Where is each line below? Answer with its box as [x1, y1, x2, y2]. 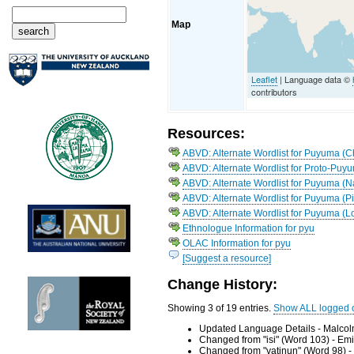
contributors [251, 85, 298, 98]
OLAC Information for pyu [183, 237, 292, 249]
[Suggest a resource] [183, 252, 272, 264]
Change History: [168, 276, 278, 293]
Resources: [168, 125, 246, 142]
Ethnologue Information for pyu [183, 222, 315, 234]
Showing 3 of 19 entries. [168, 303, 274, 314]
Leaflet [251, 72, 278, 85]
